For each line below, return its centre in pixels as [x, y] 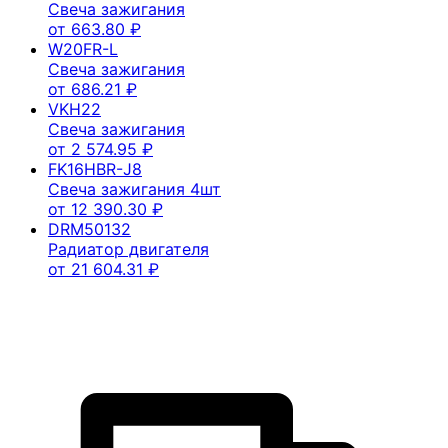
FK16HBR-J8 [95, 168]
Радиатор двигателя [128, 248]
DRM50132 [89, 228]
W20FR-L [83, 48]
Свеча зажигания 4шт [134, 188]
